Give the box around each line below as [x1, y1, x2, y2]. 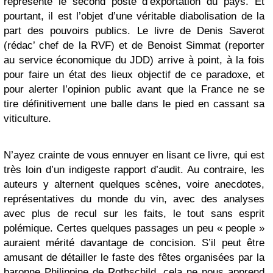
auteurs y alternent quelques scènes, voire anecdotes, [4, 179, 264, 190]
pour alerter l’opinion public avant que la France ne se [4, 83, 264, 95]
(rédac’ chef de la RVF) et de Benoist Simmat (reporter [4, 40, 264, 51]
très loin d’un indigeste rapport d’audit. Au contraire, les [4, 164, 264, 175]
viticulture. [4, 113, 51, 124]
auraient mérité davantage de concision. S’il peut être [4, 237, 264, 249]
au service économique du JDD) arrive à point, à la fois [4, 54, 264, 66]
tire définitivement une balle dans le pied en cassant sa [4, 98, 264, 110]
